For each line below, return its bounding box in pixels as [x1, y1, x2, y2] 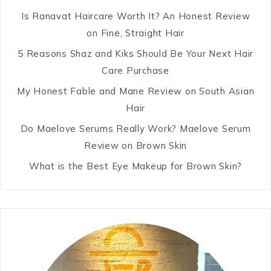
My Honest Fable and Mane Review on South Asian [16, 85, 255, 97]
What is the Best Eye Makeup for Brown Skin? [28, 160, 243, 172]
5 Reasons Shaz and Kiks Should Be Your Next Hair [18, 48, 253, 60]
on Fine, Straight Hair [87, 27, 184, 39]
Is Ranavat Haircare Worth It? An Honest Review [21, 10, 250, 22]
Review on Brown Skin [84, 140, 187, 152]
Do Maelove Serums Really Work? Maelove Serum [20, 123, 251, 135]
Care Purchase [102, 65, 169, 77]
